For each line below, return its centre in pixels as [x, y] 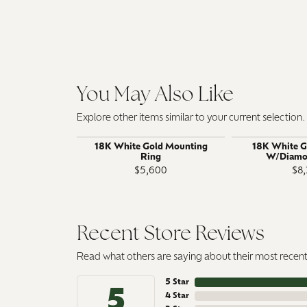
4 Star [177, 296]
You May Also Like [155, 95]
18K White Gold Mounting [151, 147]
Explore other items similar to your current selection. [191, 118]
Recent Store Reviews [171, 234]
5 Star [177, 282]
